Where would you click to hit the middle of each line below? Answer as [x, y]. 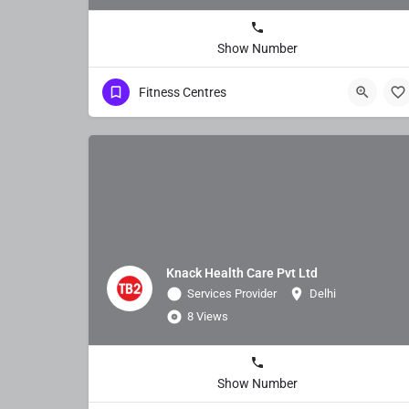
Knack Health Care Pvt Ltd [242, 273]
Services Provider [232, 293]
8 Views [208, 316]
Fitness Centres [183, 92]
